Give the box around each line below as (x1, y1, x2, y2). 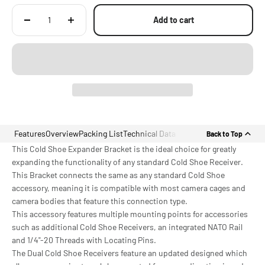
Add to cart (153, 15, 194, 25)
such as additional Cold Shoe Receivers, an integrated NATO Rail (12, 222, 243, 232)
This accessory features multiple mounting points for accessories (12, 209, 248, 219)
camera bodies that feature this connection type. (12, 196, 188, 206)
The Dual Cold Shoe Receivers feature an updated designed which (12, 248, 247, 258)
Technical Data (123, 128, 176, 139)
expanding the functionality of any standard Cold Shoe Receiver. (12, 157, 243, 167)
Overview (46, 128, 79, 139)
